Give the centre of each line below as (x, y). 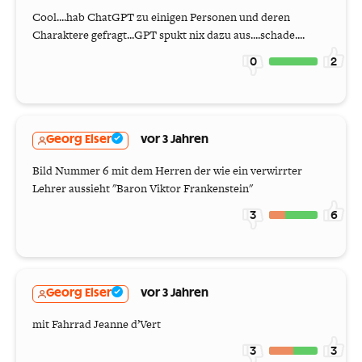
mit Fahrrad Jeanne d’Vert (97, 324)
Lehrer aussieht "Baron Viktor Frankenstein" (143, 188)
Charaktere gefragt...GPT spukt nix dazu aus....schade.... (168, 34)
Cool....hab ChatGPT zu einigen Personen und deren (161, 17)
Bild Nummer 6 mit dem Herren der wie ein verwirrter (167, 170)
